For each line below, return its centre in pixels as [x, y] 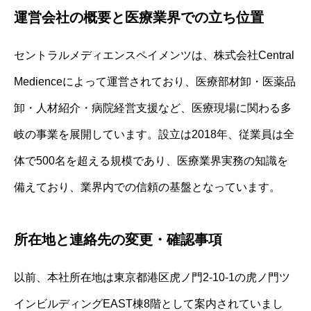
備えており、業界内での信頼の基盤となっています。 [147, 187]
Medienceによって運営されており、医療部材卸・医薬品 [155, 82]
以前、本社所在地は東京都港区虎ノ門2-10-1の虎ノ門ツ [152, 278]
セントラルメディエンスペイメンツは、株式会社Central [154, 56]
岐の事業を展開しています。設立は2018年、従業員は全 [154, 135]
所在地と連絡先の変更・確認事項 [118, 240]
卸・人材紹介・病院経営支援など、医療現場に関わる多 [153, 108]
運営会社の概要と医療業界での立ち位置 [139, 18]
